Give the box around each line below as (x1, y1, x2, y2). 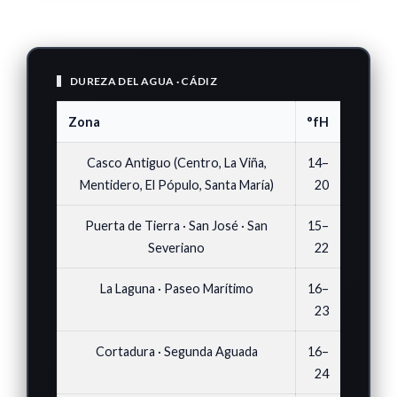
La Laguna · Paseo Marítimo (99, 281, 253, 297)
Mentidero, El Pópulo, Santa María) (79, 177, 274, 193)
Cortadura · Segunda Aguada (95, 344, 258, 360)
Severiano (148, 240, 205, 256)
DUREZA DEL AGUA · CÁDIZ (70, 74, 218, 89)
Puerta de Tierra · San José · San (85, 218, 268, 234)
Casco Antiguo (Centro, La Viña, (86, 155, 267, 171)
